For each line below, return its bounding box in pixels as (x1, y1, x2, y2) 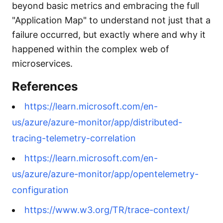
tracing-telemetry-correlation (12, 133, 136, 143)
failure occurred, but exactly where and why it (12, 29, 206, 40)
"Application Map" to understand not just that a (12, 15, 211, 25)
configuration (12, 185, 69, 195)
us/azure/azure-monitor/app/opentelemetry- (12, 169, 199, 179)
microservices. (12, 58, 73, 69)
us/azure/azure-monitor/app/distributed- (12, 117, 182, 127)
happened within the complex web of (12, 44, 169, 54)
